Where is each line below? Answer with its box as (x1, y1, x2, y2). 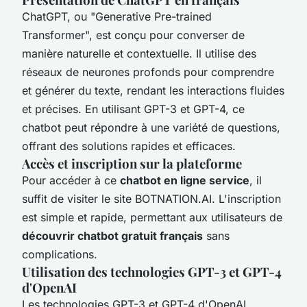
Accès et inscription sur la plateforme (22, 154, 242, 172)
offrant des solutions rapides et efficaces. (22, 138, 236, 153)
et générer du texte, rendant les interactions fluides (22, 83, 284, 97)
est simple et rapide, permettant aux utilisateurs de (22, 210, 282, 224)
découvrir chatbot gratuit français (22, 228, 203, 243)
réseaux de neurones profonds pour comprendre (22, 64, 274, 79)
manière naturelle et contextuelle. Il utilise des (22, 46, 256, 60)
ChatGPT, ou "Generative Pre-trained (22, 9, 212, 23)
